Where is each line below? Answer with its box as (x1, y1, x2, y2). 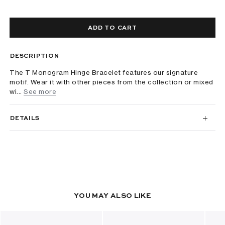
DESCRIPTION (10, 53, 59, 59)
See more (24, 87, 57, 95)
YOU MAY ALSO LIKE (73, 192, 152, 199)
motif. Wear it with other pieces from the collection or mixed (10, 78, 213, 86)
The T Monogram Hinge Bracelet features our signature (10, 68, 198, 76)
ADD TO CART (88, 25, 137, 31)
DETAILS (10, 116, 40, 122)
